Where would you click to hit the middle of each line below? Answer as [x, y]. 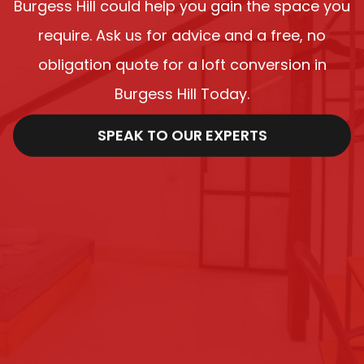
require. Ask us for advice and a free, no [182, 35]
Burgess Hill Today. [182, 93]
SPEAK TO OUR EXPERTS [182, 136]
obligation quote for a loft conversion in [182, 64]
